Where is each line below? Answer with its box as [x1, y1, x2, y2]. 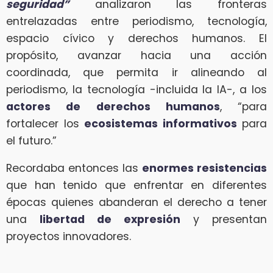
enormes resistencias [142, 161, 267, 176]
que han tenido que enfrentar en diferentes [6, 178, 267, 193]
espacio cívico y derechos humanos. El [6, 30, 267, 46]
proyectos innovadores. [6, 229, 131, 244]
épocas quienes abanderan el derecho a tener [6, 195, 267, 210]
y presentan [180, 212, 267, 227]
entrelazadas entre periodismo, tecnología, [6, 13, 267, 29]
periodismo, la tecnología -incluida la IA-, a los [6, 82, 267, 97]
